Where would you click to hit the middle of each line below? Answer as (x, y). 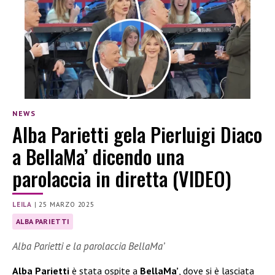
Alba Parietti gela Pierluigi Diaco (137, 134)
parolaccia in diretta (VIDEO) (122, 179)
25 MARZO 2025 (67, 205)
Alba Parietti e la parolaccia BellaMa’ (88, 246)
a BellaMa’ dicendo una (98, 157)
